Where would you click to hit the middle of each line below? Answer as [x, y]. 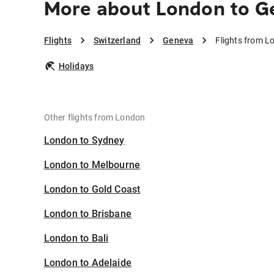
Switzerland [117, 41]
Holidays [76, 66]
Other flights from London [94, 118]
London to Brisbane [88, 214]
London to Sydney [84, 141]
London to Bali [76, 239]
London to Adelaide [88, 263]
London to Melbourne [92, 165]
